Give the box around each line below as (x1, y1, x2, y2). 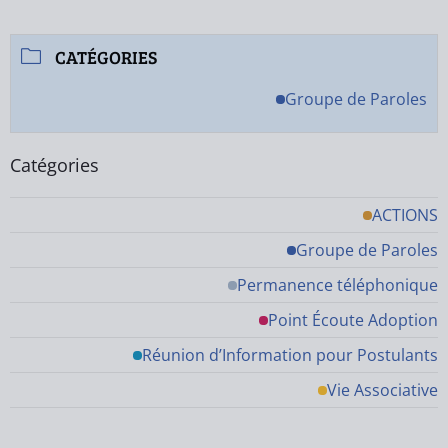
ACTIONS (372, 204, 438, 226)
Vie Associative (327, 379, 438, 401)
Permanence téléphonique (237, 274, 438, 296)
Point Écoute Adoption (268, 309, 438, 331)
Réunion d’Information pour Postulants (142, 344, 438, 366)
